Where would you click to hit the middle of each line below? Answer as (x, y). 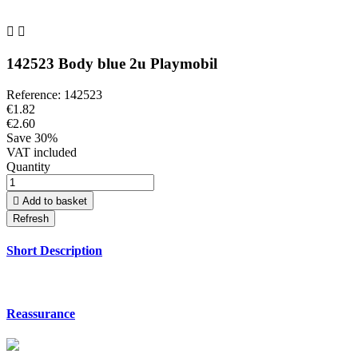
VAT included (42, 152)
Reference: (34, 94)
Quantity (28, 166)
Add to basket (55, 201)
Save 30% (32, 137)
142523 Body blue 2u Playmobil (112, 64)
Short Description (54, 251)
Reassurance (41, 313)
